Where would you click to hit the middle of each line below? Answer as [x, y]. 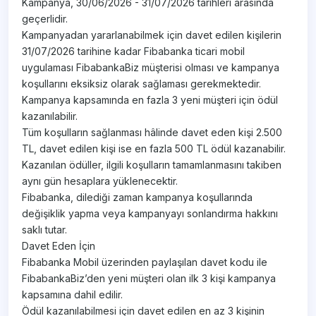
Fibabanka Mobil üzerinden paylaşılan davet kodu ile [145, 262]
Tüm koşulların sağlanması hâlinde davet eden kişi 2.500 [152, 133]
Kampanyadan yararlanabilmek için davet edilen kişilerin [152, 35]
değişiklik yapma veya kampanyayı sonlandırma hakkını [150, 214]
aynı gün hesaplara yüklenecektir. [100, 181]
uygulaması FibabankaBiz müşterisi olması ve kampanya [151, 68]
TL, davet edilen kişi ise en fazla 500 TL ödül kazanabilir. [154, 149]
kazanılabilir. [50, 116]
